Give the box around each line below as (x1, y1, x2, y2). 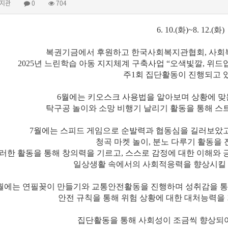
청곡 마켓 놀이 (96, 137, 149, 146)
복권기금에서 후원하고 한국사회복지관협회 (46, 47, 205, 56)
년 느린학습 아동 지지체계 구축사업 (34, 59, 166, 68)
